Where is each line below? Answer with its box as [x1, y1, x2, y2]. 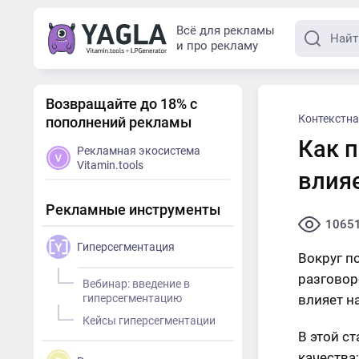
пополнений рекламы [46, 114, 192, 131]
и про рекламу [176, 38, 258, 53]
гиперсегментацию [83, 292, 182, 305]
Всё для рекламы [176, 23, 275, 38]
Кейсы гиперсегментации [83, 314, 216, 327]
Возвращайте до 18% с [46, 95, 197, 112]
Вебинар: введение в [83, 277, 190, 290]
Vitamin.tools [77, 159, 143, 171]
